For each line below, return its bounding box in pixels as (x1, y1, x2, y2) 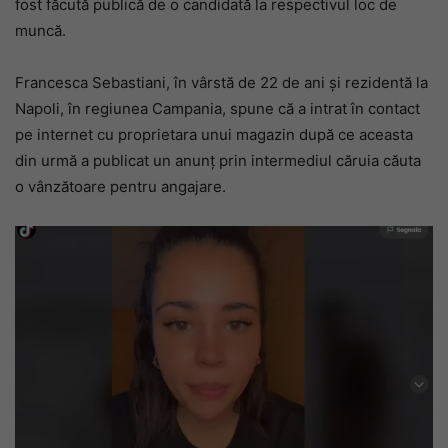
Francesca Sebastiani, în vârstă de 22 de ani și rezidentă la (15, 73, 428, 92)
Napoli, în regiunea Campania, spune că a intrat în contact (15, 99, 420, 118)
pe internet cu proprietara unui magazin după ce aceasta (15, 125, 413, 144)
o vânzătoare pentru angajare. (15, 177, 226, 196)
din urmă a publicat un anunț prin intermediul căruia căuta (15, 151, 421, 170)
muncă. (15, 21, 66, 40)
